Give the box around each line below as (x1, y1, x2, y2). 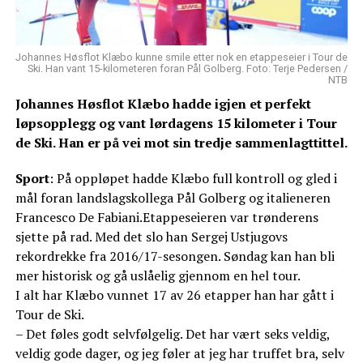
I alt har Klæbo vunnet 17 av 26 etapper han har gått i (15, 286, 334, 305)
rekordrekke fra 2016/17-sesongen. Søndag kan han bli (15, 247, 335, 266)
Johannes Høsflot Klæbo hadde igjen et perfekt (15, 95, 311, 113)
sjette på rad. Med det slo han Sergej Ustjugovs (15, 228, 288, 246)
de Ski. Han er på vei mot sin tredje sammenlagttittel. (15, 134, 348, 152)
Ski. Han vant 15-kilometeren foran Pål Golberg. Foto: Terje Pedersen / (28, 62, 348, 75)
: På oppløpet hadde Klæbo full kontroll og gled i (49, 169, 337, 188)
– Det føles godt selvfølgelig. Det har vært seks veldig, (15, 325, 330, 344)
